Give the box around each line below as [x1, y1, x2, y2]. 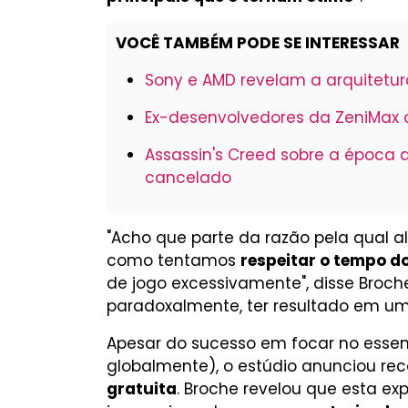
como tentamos [107, 250, 240, 271]
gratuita [107, 378, 177, 400]
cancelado [145, 167, 231, 189]
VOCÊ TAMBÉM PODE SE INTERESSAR [116, 32, 400, 54]
